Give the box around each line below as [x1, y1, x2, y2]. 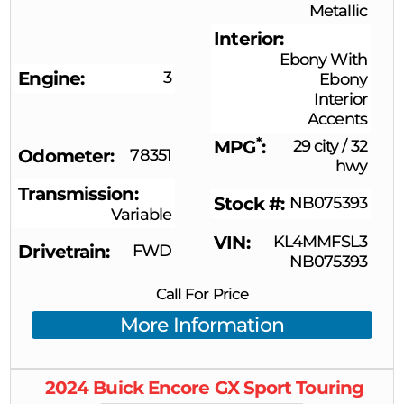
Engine [18, 68, 80, 90]
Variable [111, 205, 171, 225]
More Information [120, 313, 284, 337]
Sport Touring [243, 377, 364, 399]
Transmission [18, 183, 134, 206]
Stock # [214, 193, 280, 216]
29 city [292, 136, 339, 157]
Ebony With [279, 50, 367, 70]
